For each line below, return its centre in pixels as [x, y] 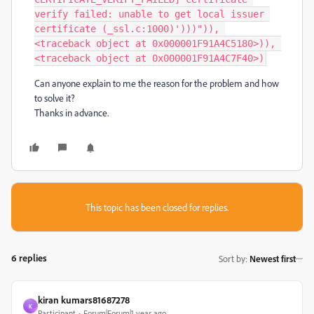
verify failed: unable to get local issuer [149, 14]
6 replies [29, 258]
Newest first [273, 258]
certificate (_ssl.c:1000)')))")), [127, 29]
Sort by [232, 258]
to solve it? [55, 98]
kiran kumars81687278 [84, 300]
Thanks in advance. [71, 112]
